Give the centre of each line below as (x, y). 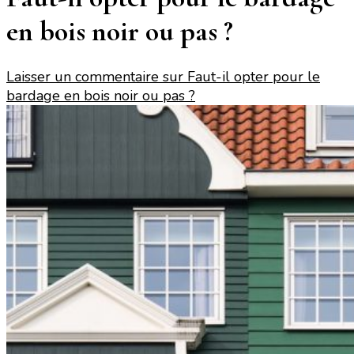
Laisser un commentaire (85, 77)
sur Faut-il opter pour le (241, 77)
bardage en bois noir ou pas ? (101, 96)
